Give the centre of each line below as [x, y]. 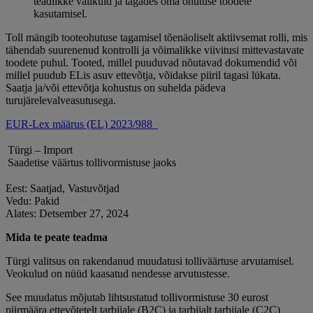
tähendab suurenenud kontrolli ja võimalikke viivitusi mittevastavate [155, 50]
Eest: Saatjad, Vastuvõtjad [63, 189]
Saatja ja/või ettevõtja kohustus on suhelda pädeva [116, 88]
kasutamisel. [60, 14]
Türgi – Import [40, 150]
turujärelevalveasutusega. [61, 101]
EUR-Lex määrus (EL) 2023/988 [80, 124]
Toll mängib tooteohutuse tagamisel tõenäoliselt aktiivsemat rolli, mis [156, 38]
